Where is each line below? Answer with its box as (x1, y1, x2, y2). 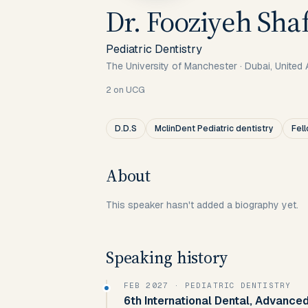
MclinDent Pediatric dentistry (155, 123, 274, 134)
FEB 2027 (124, 280, 168, 290)
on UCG (111, 84, 145, 96)
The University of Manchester (106, 60, 237, 72)
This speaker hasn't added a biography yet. (106, 199, 298, 211)
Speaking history (106, 246, 228, 269)
